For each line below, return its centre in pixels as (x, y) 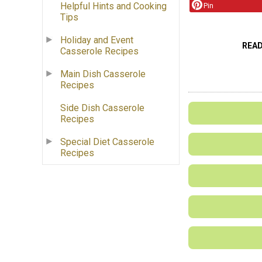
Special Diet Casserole (107, 142)
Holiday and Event (97, 40)
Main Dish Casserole (103, 74)
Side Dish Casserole (102, 108)
